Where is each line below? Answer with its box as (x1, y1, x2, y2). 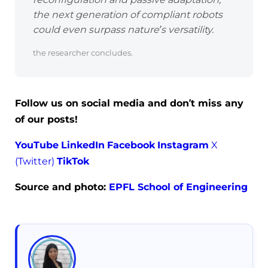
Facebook (107, 139, 155, 151)
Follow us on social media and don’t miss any (15, 98, 243, 109)
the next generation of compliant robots (33, 9, 223, 21)
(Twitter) (15, 156, 54, 167)
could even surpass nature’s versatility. (33, 24, 214, 36)
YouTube (15, 139, 59, 151)
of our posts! (15, 114, 78, 126)
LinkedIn (61, 139, 105, 151)
